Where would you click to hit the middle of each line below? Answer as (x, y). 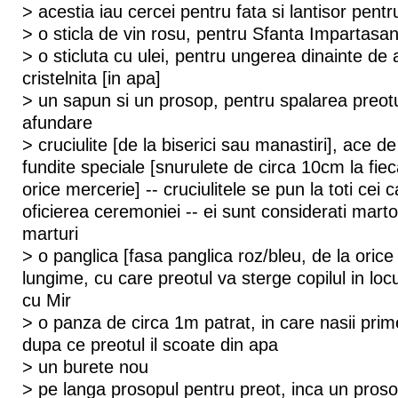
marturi (50, 233)
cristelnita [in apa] (91, 78)
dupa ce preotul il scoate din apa (150, 344)
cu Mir (46, 300)
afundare (57, 122)
